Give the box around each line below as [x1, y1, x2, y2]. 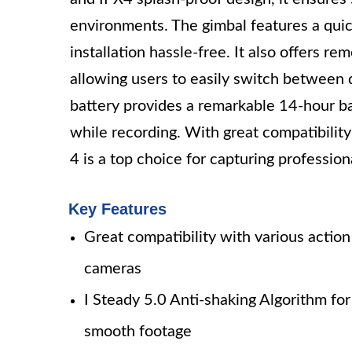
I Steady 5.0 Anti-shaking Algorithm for [84, 292, 350, 308]
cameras [84, 261, 141, 277]
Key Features [68, 200, 167, 218]
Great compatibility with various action [84, 229, 350, 245]
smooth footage [84, 324, 192, 339]
